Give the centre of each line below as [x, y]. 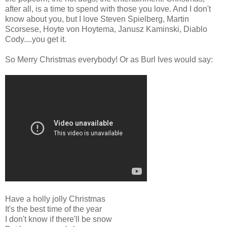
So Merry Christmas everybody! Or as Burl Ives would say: [109, 59]
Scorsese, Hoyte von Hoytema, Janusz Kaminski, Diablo [106, 29]
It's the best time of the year [53, 209]
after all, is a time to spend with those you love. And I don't [108, 9]
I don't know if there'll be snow [59, 219]
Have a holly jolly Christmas [55, 199]
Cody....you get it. [36, 39]
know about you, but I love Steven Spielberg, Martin [97, 19]
